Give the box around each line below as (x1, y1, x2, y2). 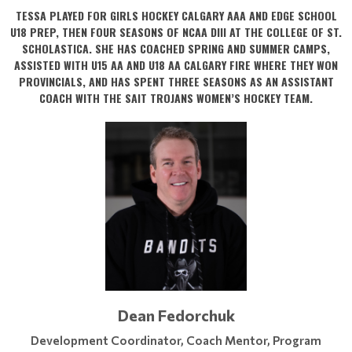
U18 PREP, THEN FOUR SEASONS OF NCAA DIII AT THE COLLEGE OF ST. (10, 24, 342, 40)
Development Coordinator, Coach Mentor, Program (31, 333, 321, 347)
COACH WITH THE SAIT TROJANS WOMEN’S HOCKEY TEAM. (39, 90, 313, 106)
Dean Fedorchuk (117, 306, 235, 324)
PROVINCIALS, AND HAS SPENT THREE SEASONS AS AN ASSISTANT (18, 73, 334, 90)
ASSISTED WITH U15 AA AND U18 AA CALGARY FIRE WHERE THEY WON (14, 57, 338, 73)
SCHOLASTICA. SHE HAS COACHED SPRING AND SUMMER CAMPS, (22, 40, 330, 57)
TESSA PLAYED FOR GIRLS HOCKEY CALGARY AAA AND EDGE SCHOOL (15, 7, 337, 24)
